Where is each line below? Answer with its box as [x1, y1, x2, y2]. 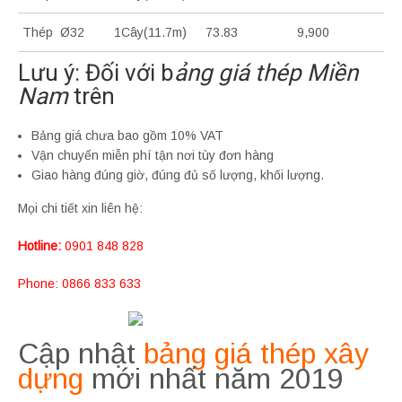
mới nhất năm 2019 [83, 363, 344, 396]
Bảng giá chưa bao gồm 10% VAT [31, 128, 223, 144]
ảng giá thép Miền [174, 59, 358, 87]
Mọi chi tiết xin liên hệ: [18, 201, 143, 216]
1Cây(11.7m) [114, 25, 187, 40]
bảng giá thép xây [144, 337, 369, 371]
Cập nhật [18, 337, 144, 371]
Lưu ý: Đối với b [18, 59, 174, 87]
